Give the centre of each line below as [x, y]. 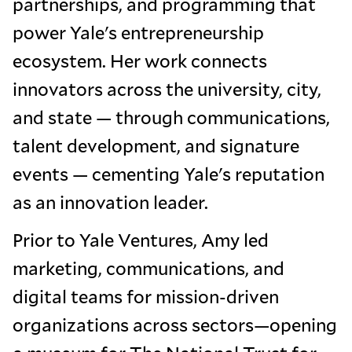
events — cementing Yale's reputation [169, 173]
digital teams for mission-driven [146, 296]
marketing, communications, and [148, 268]
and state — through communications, [171, 117]
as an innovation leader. [110, 202]
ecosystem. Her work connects [140, 60]
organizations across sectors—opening [175, 324]
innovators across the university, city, [167, 88]
